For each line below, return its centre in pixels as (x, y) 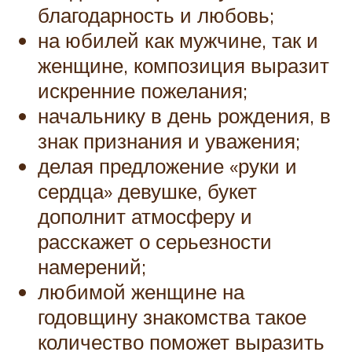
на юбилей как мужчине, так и (178, 40)
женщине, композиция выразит (183, 66)
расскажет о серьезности (155, 242)
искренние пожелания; (143, 91)
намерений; (92, 267)
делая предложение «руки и (167, 166)
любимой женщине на (141, 292)
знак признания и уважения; (169, 141)
